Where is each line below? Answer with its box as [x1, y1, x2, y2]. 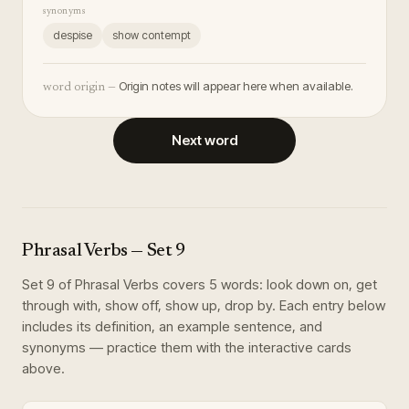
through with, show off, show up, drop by [22, 297, 272, 314]
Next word [171, 131, 238, 149]
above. [22, 360, 65, 377]
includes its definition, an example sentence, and [22, 318, 322, 335]
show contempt [112, 28, 191, 42]
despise [53, 28, 92, 42]
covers [159, 276, 209, 293]
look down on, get [267, 276, 377, 293]
